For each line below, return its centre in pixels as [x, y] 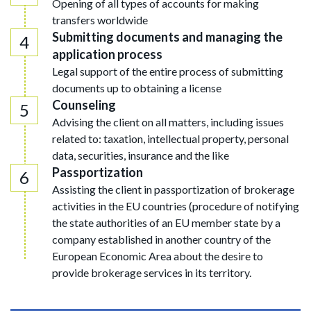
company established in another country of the [161, 239]
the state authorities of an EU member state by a [166, 223]
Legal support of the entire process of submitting [168, 72]
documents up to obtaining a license [137, 88]
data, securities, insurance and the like [141, 155]
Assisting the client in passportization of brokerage [173, 190]
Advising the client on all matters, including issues [168, 122]
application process [107, 54]
